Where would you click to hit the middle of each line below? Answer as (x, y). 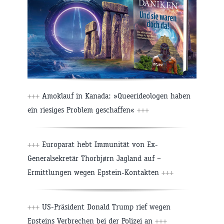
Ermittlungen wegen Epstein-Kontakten (94, 172)
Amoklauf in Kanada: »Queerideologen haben (115, 95)
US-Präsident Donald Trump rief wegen (105, 206)
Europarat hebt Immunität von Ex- (99, 144)
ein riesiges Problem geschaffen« (82, 109)
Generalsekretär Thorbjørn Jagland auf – (94, 158)
